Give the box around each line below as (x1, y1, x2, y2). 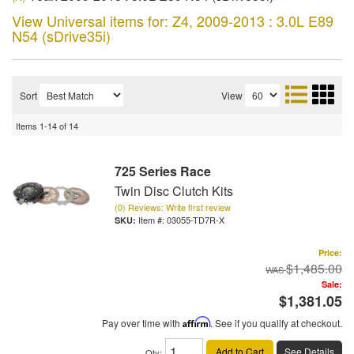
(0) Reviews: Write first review (115, 201, 231, 213)
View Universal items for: (12, 10, 172, 31)
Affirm (183, 316, 210, 328)
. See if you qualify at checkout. (210, 316, 342, 330)
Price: (318, 247, 342, 258)
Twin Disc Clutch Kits (115, 182, 233, 200)
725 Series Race (115, 162, 211, 180)
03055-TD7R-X (167, 213, 224, 226)
